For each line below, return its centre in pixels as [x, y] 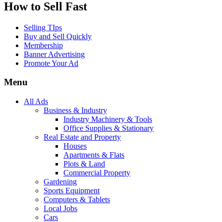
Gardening [60, 182]
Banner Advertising [54, 54]
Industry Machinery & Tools [108, 119]
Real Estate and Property [82, 137]
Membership [43, 45]
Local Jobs [60, 209]
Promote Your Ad [51, 63]
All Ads [36, 102]
